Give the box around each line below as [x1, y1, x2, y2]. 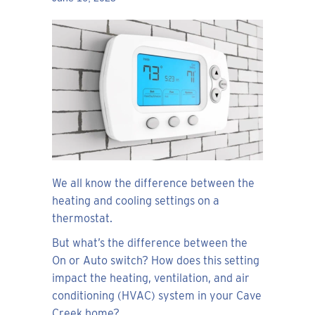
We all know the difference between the [52, 176, 255, 191]
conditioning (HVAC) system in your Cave [52, 289, 262, 303]
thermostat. [52, 212, 112, 226]
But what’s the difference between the [52, 236, 247, 250]
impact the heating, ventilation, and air [52, 271, 250, 285]
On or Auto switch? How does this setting [52, 254, 259, 268]
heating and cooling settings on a [52, 194, 219, 208]
